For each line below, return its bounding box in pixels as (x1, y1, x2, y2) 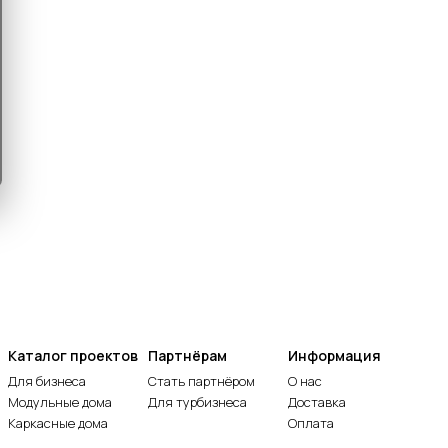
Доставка (287, 393, 346, 411)
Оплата (287, 414, 334, 432)
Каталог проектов (7, 346, 138, 365)
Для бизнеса (7, 372, 86, 390)
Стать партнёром (147, 372, 255, 390)
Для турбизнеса (147, 393, 247, 411)
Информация (287, 346, 381, 365)
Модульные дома (7, 393, 112, 411)
